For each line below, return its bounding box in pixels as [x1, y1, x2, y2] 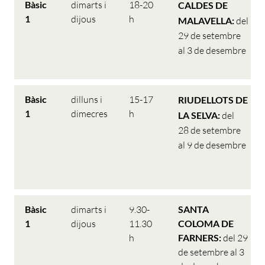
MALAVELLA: [178, 15, 236, 26]
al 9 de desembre [178, 139, 246, 151]
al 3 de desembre [178, 44, 246, 56]
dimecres [71, 108, 108, 119]
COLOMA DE [178, 218, 234, 229]
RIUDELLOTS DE [178, 94, 248, 105]
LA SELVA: [178, 109, 222, 121]
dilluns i [71, 93, 102, 105]
